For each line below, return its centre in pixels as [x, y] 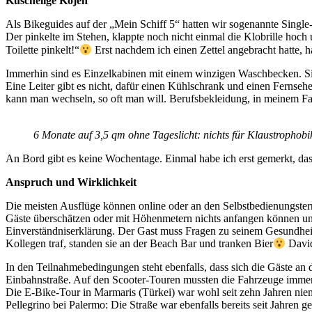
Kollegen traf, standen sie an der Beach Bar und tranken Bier [139, 244]
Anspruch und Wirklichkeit [71, 182]
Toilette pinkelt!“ [42, 49]
